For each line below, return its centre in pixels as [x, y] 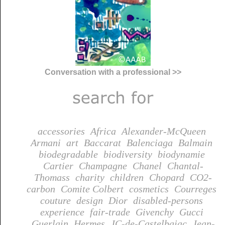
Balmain [195, 142]
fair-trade [110, 212]
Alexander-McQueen [163, 131]
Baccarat [102, 142]
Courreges [195, 189]
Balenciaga [150, 142]
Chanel [147, 165]
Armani [46, 142]
